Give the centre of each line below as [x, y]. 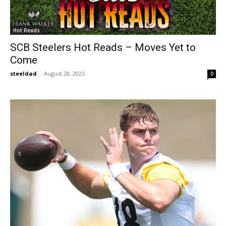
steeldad [23, 73]
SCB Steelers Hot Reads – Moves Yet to [103, 47]
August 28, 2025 [64, 73]
